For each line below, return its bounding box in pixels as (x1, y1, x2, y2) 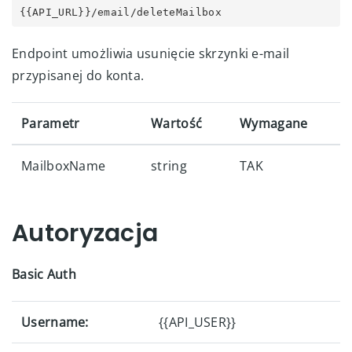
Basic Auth (12, 266, 76, 283)
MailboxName (21, 157, 106, 174)
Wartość (151, 115, 203, 132)
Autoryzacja (12, 217, 159, 250)
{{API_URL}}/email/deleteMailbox (19, 5, 222, 18)
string (151, 157, 187, 174)
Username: (21, 313, 89, 331)
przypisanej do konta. (12, 67, 145, 84)
